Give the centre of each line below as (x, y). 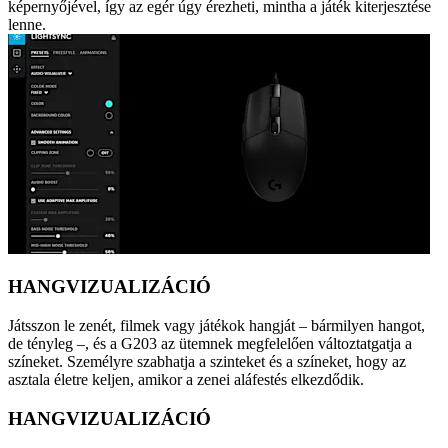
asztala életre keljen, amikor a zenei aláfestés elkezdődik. (186, 380)
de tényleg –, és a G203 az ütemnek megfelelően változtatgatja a (210, 344)
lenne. (27, 24)
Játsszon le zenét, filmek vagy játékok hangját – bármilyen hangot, (216, 326)
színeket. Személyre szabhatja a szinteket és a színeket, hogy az (207, 362)
